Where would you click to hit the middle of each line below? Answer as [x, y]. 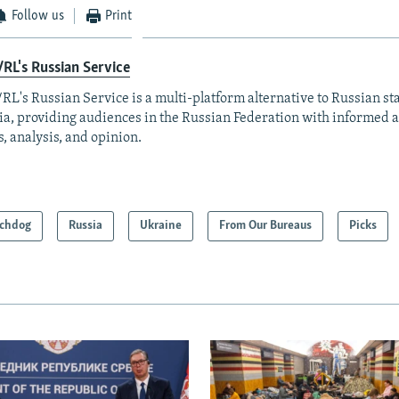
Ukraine [161, 226]
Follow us [38, 16]
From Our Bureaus [266, 226]
